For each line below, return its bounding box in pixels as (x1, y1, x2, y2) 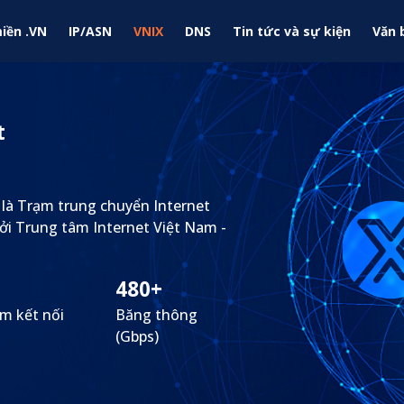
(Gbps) (115, 326, 159, 346)
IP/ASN (69, 23, 112, 40)
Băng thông (115, 305, 197, 325)
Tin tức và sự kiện (233, 23, 351, 40)
